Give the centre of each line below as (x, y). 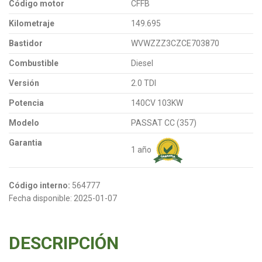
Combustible (34, 63)
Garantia (25, 142)
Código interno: (39, 185)
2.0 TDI (144, 83)
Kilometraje (32, 23)
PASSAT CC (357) (164, 123)
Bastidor (26, 43)
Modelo (24, 123)
